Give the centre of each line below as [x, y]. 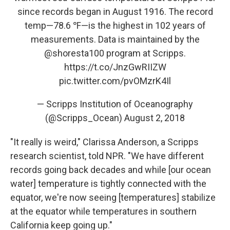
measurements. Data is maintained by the [115, 39]
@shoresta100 [74, 53]
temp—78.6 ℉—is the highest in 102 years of [115, 25]
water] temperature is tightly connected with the [108, 183]
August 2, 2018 [155, 118]
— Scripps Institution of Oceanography [115, 104]
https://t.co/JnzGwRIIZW [115, 67]
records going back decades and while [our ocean [111, 169]
